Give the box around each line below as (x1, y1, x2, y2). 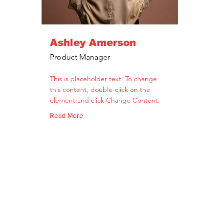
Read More (49, 111, 83, 119)
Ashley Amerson (49, 37, 136, 48)
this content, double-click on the (49, 85, 150, 94)
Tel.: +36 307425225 (116, 194, 204, 211)
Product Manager (49, 52, 110, 62)
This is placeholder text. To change (49, 74, 157, 83)
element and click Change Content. (49, 96, 160, 105)
